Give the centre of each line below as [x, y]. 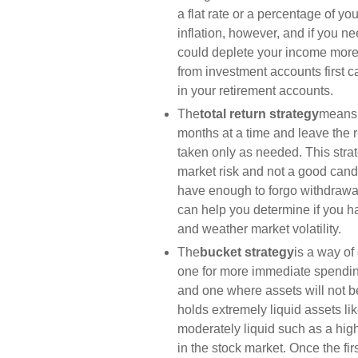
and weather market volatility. [259, 229]
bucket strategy [247, 252]
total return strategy [259, 114]
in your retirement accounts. [255, 91]
